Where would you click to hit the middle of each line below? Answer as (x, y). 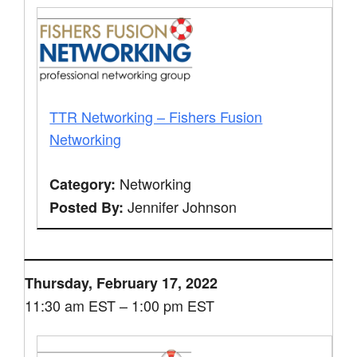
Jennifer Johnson (180, 206)
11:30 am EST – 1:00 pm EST (120, 305)
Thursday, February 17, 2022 (122, 282)
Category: (83, 184)
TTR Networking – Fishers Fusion (156, 116)
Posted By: (87, 207)
